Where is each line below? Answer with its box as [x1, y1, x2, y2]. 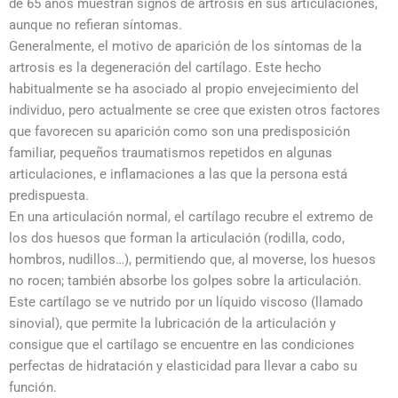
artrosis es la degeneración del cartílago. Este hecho [9, 60, 322, 76]
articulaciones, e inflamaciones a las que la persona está [9, 166, 347, 182]
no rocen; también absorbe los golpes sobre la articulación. [9, 273, 362, 289]
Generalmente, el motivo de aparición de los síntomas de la [9, 38, 362, 54]
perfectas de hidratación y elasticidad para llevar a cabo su [9, 358, 357, 374]
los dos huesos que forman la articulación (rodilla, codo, [9, 230, 345, 246]
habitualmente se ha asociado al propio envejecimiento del [9, 81, 359, 97]
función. [9, 379, 57, 395]
